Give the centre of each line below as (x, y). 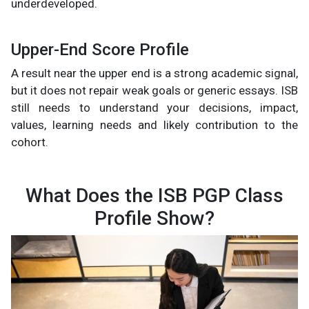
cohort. (30, 142)
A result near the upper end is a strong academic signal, (154, 73)
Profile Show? (154, 218)
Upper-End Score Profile (100, 49)
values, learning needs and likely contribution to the (154, 124)
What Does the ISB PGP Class (154, 195)
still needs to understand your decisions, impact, (154, 107)
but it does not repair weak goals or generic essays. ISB (154, 90)
